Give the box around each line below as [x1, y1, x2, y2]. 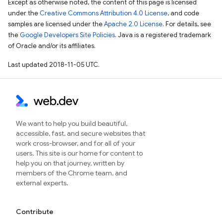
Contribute [16, 207, 54, 217]
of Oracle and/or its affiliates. [8, 42, 96, 51]
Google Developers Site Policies [20, 31, 115, 40]
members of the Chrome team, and [16, 168, 127, 178]
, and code [167, 9, 199, 18]
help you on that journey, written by [16, 159, 124, 168]
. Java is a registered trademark [115, 31, 211, 40]
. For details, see [163, 20, 211, 29]
